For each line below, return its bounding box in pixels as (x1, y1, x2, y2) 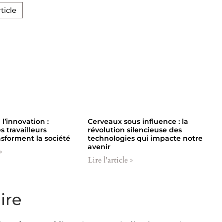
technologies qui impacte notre (87, 133, 203, 143)
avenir (87, 142, 111, 151)
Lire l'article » (87, 154, 133, 166)
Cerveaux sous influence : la (87, 116, 188, 126)
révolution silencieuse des (87, 125, 182, 134)
